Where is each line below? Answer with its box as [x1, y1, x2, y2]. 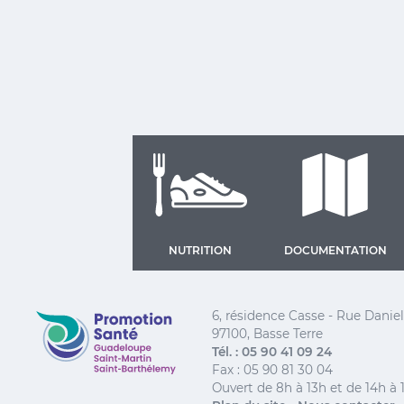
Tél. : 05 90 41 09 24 [212, 344, 333, 359]
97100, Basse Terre [212, 326, 324, 341]
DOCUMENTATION [283, 243, 387, 257]
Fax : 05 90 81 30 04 [212, 363, 334, 377]
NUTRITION [168, 243, 232, 257]
